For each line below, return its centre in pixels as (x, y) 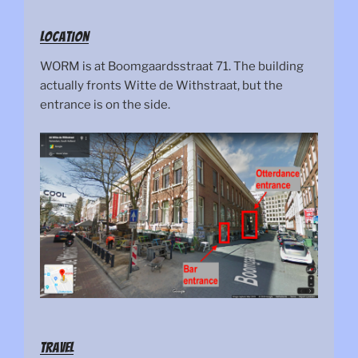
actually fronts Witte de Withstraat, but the (161, 86)
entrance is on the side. (105, 105)
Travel (57, 348)
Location (64, 36)
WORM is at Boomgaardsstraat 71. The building (172, 67)
